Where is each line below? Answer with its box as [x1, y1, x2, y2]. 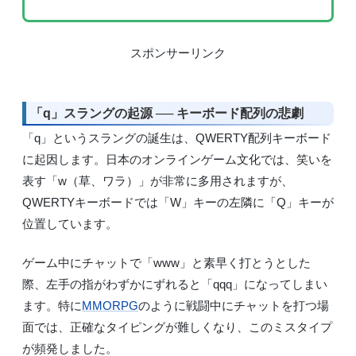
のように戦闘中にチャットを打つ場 [138, 299, 329, 313]
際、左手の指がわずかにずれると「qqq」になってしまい [22, 277, 327, 292]
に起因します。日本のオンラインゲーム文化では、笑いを [22, 152, 332, 166]
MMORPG [82, 299, 138, 313]
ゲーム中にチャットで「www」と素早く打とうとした [22, 256, 311, 270]
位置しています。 [22, 216, 118, 230]
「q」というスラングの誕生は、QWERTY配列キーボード [22, 130, 331, 145]
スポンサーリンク [130, 47, 226, 60]
